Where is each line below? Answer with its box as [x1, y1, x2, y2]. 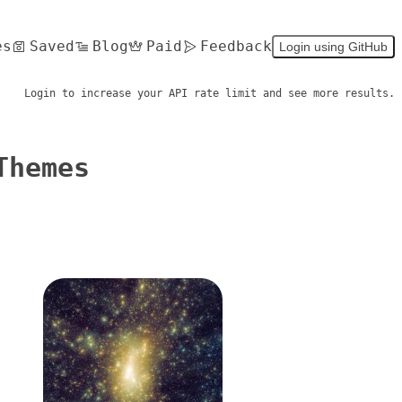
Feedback [200, 37, 272, 55]
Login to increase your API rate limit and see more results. [24, 86, 395, 100]
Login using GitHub [279, 39, 388, 54]
